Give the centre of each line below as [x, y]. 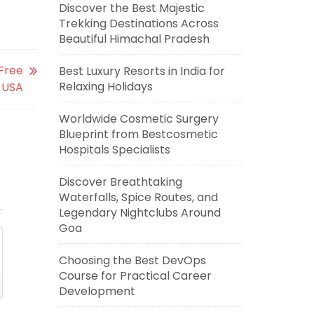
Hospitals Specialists [114, 150]
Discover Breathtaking [120, 182]
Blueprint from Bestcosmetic [138, 134]
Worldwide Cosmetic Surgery [138, 119]
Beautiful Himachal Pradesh [134, 39]
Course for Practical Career [135, 276]
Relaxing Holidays [105, 87]
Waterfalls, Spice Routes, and [138, 197]
